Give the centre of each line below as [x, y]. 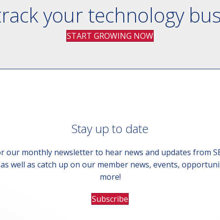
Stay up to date [110, 128]
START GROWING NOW [110, 36]
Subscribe [110, 199]
